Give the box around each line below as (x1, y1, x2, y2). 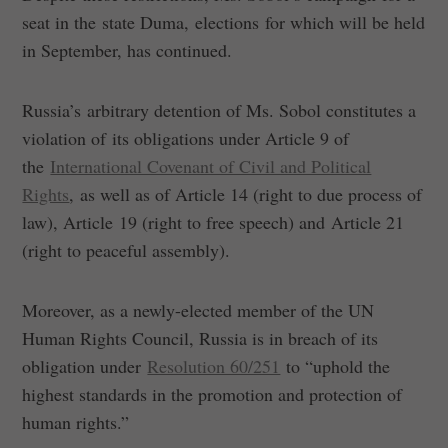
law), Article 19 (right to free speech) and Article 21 (22, 209, 405, 234)
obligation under (22, 353, 148, 378)
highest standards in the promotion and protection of (22, 381, 403, 406)
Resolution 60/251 (147, 353, 281, 378)
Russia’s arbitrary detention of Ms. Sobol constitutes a (22, 97, 417, 122)
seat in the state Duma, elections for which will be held (22, 9, 426, 34)
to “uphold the (280, 353, 391, 378)
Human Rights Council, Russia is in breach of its (22, 325, 379, 350)
